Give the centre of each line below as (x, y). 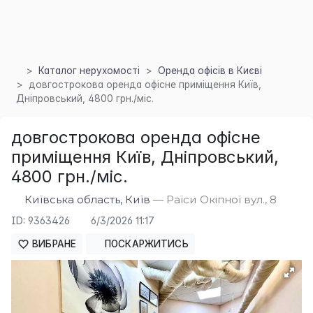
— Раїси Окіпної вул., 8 (214, 199)
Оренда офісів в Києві (210, 70)
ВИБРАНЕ (53, 244)
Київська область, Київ (88, 199)
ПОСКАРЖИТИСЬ (145, 244)
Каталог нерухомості (89, 70)
